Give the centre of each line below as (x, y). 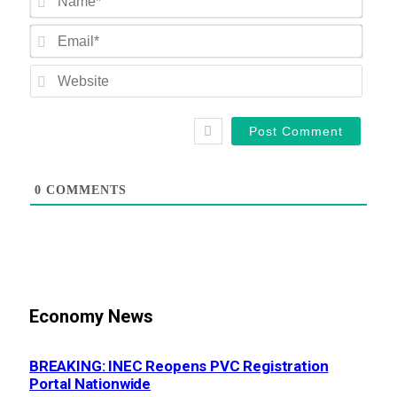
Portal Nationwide (90, 383)
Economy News (91, 317)
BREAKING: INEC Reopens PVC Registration (179, 366)
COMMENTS (84, 191)
